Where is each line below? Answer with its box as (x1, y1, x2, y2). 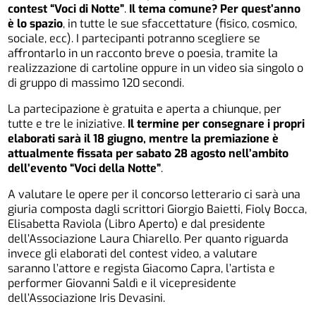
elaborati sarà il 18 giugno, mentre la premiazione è (8, 131, 279, 147)
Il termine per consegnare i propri (128, 116, 305, 132)
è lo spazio (8, 16, 63, 32)
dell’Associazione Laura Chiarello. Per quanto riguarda (8, 231, 289, 247)
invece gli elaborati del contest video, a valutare (8, 246, 258, 262)
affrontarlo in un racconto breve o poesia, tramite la (8, 46, 279, 61)
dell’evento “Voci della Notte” (8, 161, 162, 176)
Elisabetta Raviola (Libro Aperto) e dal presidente (8, 217, 266, 232)
